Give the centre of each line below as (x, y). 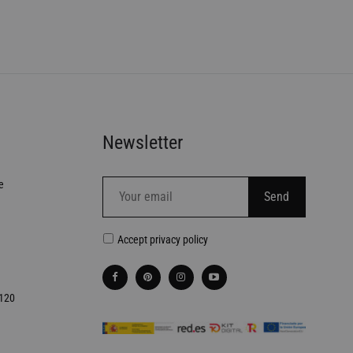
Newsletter (142, 142)
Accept (133, 239)
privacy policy (178, 239)
